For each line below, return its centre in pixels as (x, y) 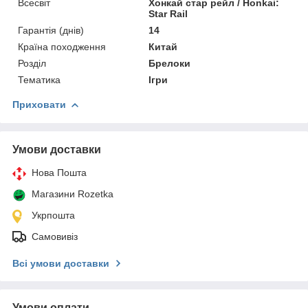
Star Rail (168, 13)
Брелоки (170, 63)
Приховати (39, 104)
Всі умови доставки (61, 263)
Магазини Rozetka (73, 194)
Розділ (32, 63)
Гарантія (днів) (51, 30)
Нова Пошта (59, 172)
